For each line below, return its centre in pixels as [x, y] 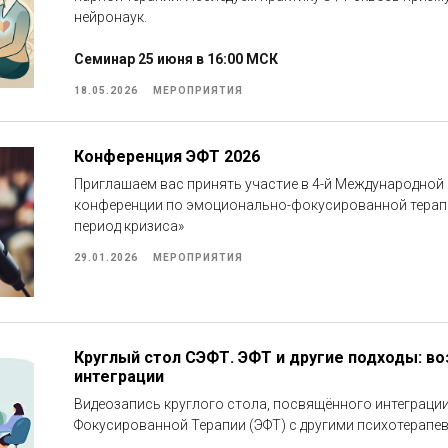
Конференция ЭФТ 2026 [167, 156]
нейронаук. [110, 17]
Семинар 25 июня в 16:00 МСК [176, 59]
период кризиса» [129, 226]
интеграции [119, 376]
